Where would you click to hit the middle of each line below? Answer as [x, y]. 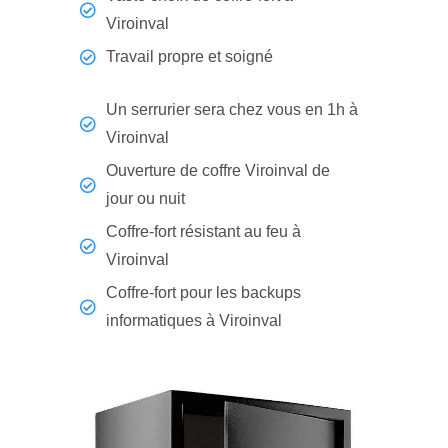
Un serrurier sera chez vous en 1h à [232, 110]
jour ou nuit [145, 199]
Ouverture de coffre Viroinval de [218, 171]
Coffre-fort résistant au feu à [203, 232]
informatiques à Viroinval [194, 321]
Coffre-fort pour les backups [203, 293]
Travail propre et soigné [189, 57]
